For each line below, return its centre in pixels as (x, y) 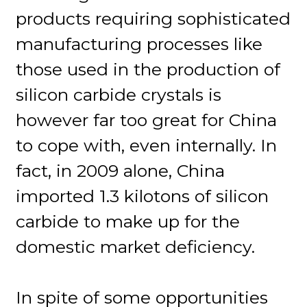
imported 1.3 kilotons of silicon (143, 196)
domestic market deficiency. (136, 246)
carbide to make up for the (128, 221)
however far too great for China (147, 120)
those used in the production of (148, 69)
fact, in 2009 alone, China (121, 170)
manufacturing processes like (139, 44)
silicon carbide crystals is (119, 94)
